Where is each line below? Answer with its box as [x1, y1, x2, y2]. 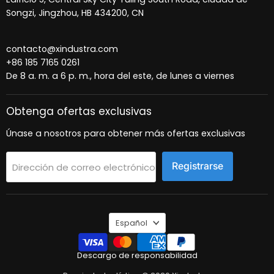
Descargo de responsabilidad [76, 249, 198, 261]
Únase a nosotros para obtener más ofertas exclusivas [6, 127, 245, 140]
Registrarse [172, 160, 223, 172]
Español [115, 217, 147, 229]
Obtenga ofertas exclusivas [6, 104, 152, 119]
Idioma [108, 210, 139, 223]
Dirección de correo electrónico [12, 160, 155, 174]
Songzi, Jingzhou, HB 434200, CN [6, 6, 144, 19]
